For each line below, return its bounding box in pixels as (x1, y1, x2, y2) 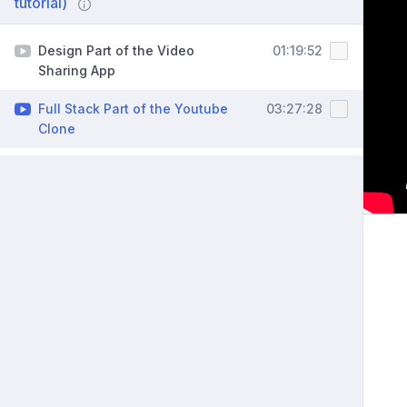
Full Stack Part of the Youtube (38, 101, 228, 117)
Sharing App (38, 63, 115, 79)
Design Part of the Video (38, 43, 194, 59)
